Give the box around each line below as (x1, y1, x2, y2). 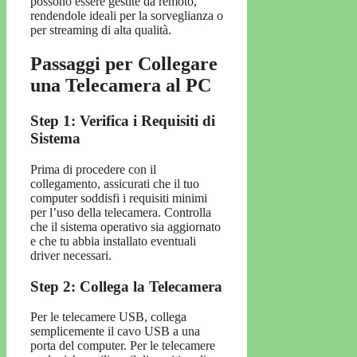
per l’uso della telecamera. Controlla (30, 205, 211, 219)
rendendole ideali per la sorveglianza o (30, 9, 223, 23)
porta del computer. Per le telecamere (30, 339, 215, 353)
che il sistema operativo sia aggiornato (30, 219, 221, 233)
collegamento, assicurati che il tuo (30, 176, 199, 190)
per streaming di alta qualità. (30, 23, 171, 37)
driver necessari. (30, 248, 112, 262)
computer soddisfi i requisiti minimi (30, 190, 207, 205)
